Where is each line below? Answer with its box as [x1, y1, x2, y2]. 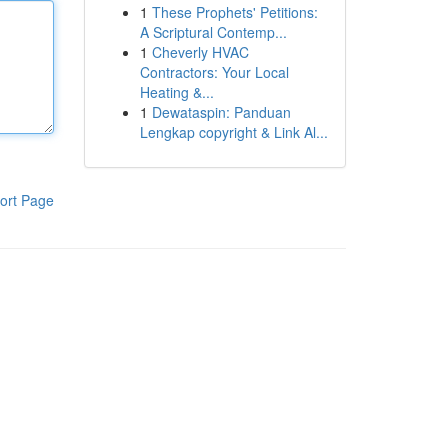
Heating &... [139, 82, 214, 102]
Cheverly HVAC [151, 42, 249, 62]
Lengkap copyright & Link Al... [139, 122, 328, 142]
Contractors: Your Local [139, 62, 289, 82]
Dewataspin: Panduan [151, 102, 291, 122]
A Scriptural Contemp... [139, 22, 287, 42]
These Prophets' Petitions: [151, 2, 318, 22]
